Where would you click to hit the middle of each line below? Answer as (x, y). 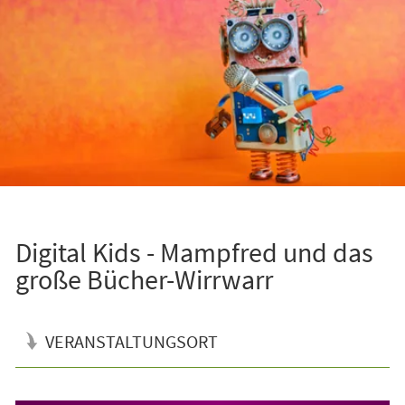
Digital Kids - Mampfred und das (194, 252)
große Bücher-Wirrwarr (144, 279)
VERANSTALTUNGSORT (131, 341)
